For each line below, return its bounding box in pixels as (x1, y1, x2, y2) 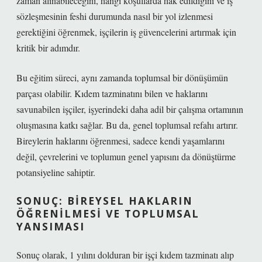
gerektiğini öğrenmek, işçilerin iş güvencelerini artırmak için (16, 26, 236, 38)
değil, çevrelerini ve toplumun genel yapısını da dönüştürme (16, 150, 236, 163)
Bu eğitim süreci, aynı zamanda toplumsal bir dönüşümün (16, 71, 228, 84)
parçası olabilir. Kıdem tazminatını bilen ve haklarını (16, 87, 208, 99)
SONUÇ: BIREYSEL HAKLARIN (16, 194, 193, 208)
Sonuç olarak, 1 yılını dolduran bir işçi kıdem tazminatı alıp (16, 249, 234, 261)
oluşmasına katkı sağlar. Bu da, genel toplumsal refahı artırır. (16, 119, 238, 131)
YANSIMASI (16, 219, 85, 233)
